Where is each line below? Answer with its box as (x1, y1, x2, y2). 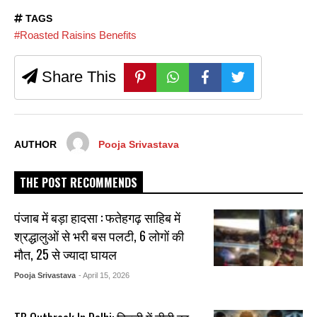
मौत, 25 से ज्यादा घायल (14, 245, 117, 264)
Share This (38, 68, 116, 86)
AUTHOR (14, 139, 57, 151)
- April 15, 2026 (79, 271, 130, 280)
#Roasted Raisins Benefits (14, 29, 137, 42)
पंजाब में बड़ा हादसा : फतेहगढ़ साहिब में (14, 208, 181, 227)
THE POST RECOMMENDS (20, 174, 137, 192)
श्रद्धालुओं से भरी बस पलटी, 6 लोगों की (14, 226, 185, 246)
